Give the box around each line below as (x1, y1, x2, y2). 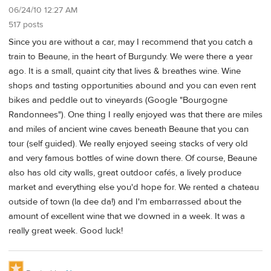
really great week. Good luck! (8, 224, 123, 237)
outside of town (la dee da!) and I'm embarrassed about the (8, 195, 241, 207)
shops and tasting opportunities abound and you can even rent (8, 79, 256, 91)
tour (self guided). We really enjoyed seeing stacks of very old (8, 137, 248, 149)
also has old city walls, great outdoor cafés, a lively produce (8, 166, 241, 178)
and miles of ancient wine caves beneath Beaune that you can (8, 123, 249, 135)
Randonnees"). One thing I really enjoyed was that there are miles (8, 108, 263, 120)
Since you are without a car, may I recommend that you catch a (8, 36, 253, 48)
